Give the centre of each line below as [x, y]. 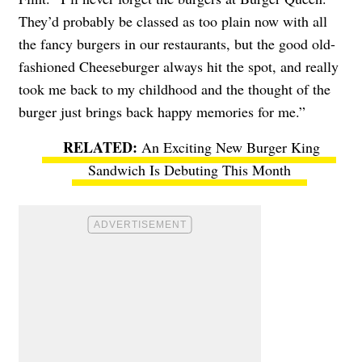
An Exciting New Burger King [231, 147]
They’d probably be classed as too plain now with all [173, 21]
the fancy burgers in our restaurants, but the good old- [177, 43]
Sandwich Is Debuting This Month [189, 169]
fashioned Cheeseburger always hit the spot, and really [179, 66]
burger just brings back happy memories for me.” [162, 111]
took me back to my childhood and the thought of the [175, 88]
